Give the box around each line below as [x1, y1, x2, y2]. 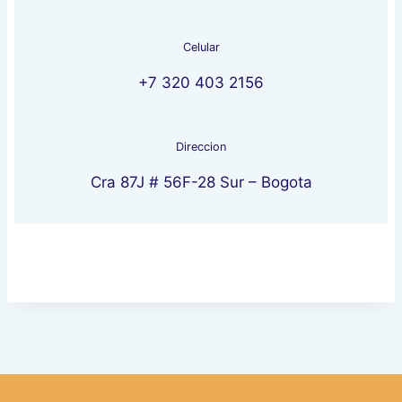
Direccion [176, 140, 226, 154]
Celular [182, 40, 220, 55]
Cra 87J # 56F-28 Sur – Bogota [90, 173, 312, 192]
